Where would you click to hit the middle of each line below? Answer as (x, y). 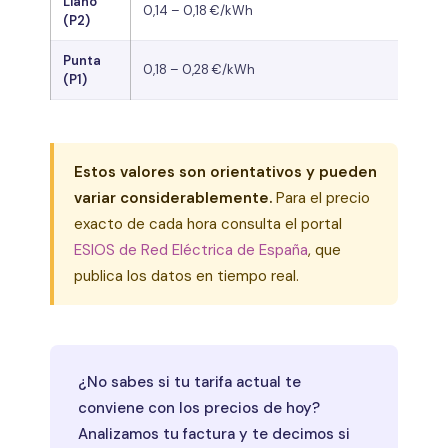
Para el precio (321, 197)
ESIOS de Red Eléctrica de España (191, 249)
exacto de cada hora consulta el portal (208, 223)
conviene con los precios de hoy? (199, 407)
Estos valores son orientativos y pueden (225, 171)
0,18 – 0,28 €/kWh (199, 69)
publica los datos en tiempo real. (186, 275)
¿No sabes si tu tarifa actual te (189, 381)
